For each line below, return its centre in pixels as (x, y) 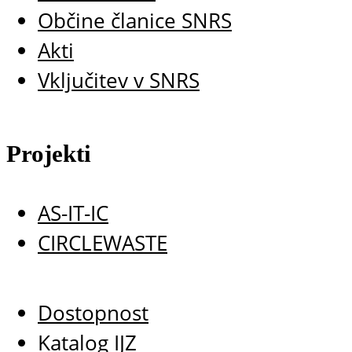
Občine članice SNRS (135, 21)
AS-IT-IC (73, 214)
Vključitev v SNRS (119, 81)
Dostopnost (93, 313)
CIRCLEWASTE (103, 244)
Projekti (49, 154)
